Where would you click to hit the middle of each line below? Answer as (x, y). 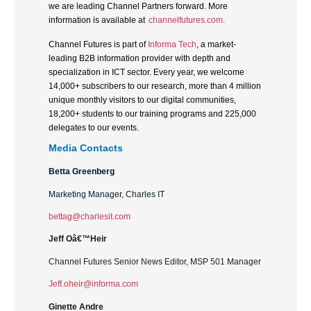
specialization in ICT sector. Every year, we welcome (146, 72)
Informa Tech (172, 44)
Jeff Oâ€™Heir (78, 239)
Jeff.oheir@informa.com (93, 284)
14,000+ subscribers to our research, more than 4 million (155, 86)
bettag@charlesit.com (90, 217)
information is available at (97, 20)
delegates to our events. (94, 127)
